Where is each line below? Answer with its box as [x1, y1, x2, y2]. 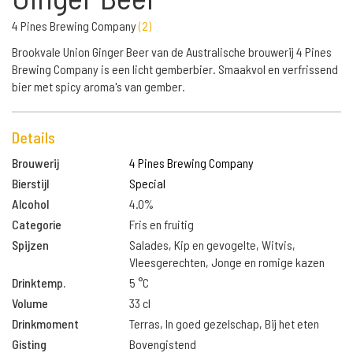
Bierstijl [12, 176, 49, 191]
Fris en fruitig [129, 217, 195, 232]
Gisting [12, 336, 46, 351]
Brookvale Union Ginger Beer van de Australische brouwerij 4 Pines [12, 44, 332, 59]
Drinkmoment [12, 316, 79, 331]
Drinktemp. [12, 275, 65, 290]
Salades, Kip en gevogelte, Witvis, [129, 237, 296, 252]
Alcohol [12, 196, 49, 211]
